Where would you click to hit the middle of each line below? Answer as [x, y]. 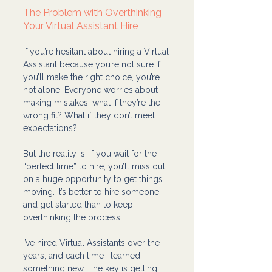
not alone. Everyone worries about [92, 90]
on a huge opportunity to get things [94, 179]
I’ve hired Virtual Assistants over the [93, 243]
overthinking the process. [73, 217]
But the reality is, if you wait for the [91, 153]
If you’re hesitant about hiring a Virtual [97, 51]
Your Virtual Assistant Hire [80, 25]
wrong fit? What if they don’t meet [90, 115]
